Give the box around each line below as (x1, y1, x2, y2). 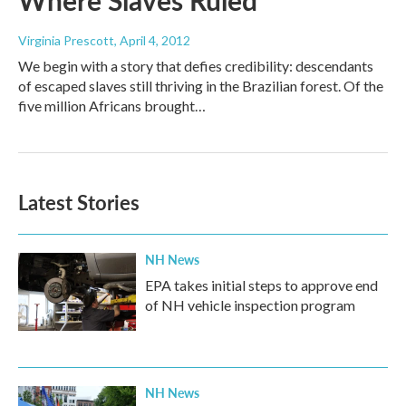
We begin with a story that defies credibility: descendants (18, 57, 373, 75)
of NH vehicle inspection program (145, 296, 355, 314)
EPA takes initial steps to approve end (145, 276, 378, 295)
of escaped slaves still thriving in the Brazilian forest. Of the (18, 77, 383, 95)
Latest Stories (18, 188, 140, 217)
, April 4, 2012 (114, 33, 190, 49)
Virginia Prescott (18, 33, 114, 49)
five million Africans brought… (18, 97, 206, 115)
